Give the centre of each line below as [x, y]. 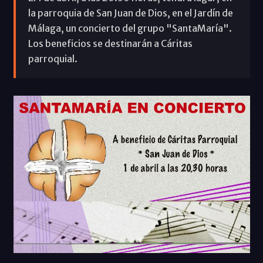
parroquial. [53, 58]
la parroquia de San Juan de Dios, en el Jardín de [130, 13]
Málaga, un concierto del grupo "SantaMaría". [130, 28]
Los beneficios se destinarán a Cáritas [110, 43]
